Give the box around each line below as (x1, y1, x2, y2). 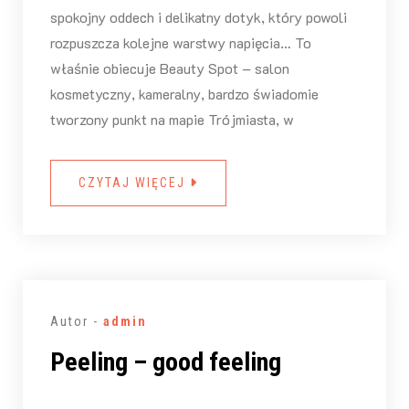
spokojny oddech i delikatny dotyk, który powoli (49, 6, 347, 26)
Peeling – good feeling (49, 346, 281, 377)
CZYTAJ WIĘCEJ (78, 174, 190, 190)
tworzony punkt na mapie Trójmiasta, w (49, 109, 294, 129)
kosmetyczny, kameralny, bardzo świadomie (49, 83, 319, 103)
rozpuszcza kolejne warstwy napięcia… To (49, 32, 311, 52)
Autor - (49, 313, 103, 329)
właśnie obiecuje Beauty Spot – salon (49, 58, 289, 78)
